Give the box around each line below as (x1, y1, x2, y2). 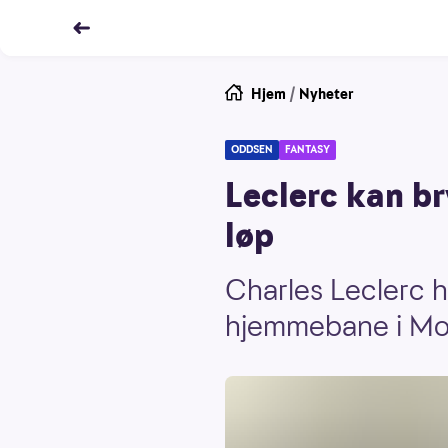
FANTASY (285, 142, 330, 157)
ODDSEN (231, 142, 273, 157)
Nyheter (299, 84, 354, 104)
